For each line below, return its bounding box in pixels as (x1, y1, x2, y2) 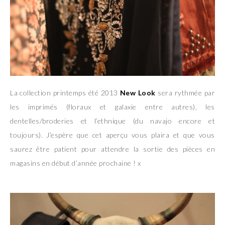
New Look (120, 88, 156, 97)
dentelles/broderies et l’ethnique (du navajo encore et (10, 116, 215, 125)
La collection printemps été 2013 (10, 88, 120, 97)
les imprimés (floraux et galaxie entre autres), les (10, 102, 215, 111)
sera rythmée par (155, 88, 215, 97)
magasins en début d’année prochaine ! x (10, 158, 141, 167)
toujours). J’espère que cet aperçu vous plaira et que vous (10, 130, 215, 139)
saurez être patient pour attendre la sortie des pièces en (10, 144, 215, 153)
